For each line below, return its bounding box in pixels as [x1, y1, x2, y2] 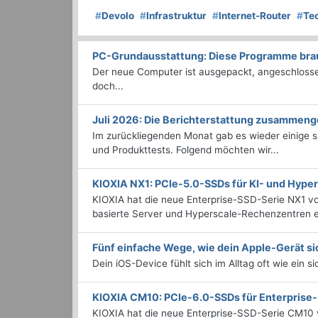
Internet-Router [219, 10, 291, 22]
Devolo [102, 10, 134, 22]
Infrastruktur [146, 10, 207, 22]
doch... [92, 80, 124, 92]
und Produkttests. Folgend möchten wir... [92, 144, 279, 156]
